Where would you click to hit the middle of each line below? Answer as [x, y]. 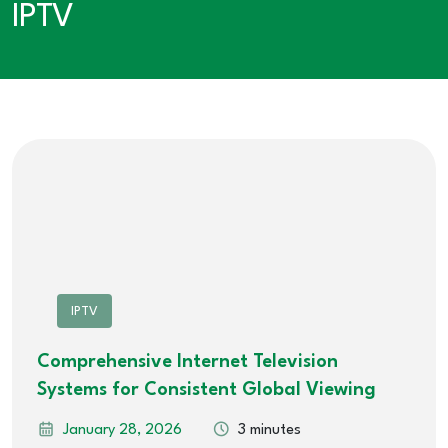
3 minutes [269, 430]
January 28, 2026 [122, 430]
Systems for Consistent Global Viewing [206, 390]
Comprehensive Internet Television [187, 362]
